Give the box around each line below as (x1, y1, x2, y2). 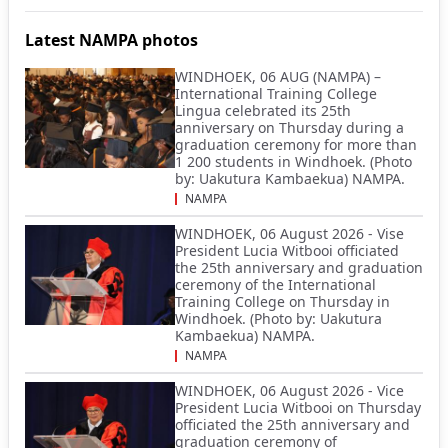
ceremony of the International (175, 275, 376, 294)
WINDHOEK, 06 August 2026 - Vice (175, 381, 404, 400)
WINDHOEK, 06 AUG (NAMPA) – (175, 67, 381, 86)
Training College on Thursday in (175, 292, 390, 311)
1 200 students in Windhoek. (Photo (175, 152, 412, 171)
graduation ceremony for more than (175, 135, 417, 154)
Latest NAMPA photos (25, 29, 198, 51)
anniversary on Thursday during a (175, 118, 404, 137)
